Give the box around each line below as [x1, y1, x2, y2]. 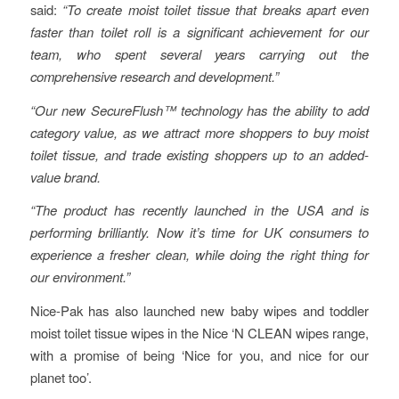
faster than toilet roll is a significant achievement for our [29, 21, 370, 41]
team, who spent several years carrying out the [29, 44, 370, 63]
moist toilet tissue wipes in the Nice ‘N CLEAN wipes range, [29, 323, 370, 343]
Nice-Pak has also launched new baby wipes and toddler [29, 301, 370, 321]
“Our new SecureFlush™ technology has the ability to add [29, 100, 370, 119]
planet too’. [29, 368, 92, 387]
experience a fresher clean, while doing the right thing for [29, 245, 370, 265]
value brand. [29, 167, 101, 186]
